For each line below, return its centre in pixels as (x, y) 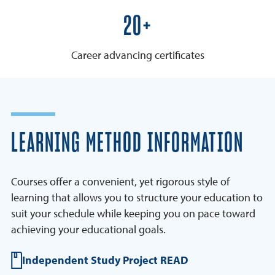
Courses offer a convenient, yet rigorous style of (120, 182)
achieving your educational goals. (88, 230)
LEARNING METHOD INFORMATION (127, 144)
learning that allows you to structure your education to (137, 198)
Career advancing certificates (137, 55)
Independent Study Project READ (105, 260)
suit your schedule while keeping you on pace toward (133, 214)
